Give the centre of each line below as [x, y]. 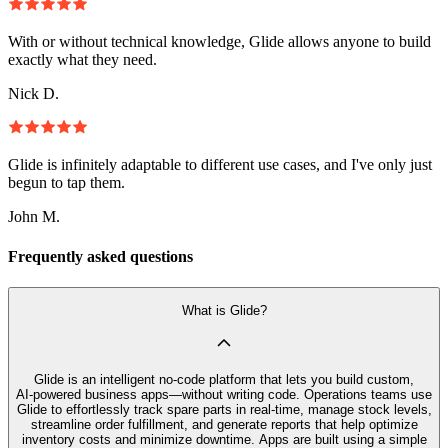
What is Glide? [224, 311]
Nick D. [33, 94]
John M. [34, 217]
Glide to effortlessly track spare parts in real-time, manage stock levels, [224, 409]
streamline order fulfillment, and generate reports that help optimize [224, 424]
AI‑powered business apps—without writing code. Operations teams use [224, 394]
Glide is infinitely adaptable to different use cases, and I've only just [220, 165]
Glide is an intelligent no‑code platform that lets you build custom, [224, 379]
